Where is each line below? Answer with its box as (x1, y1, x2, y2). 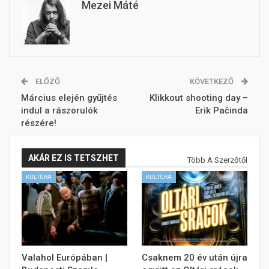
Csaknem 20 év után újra (142, 252, 247, 263)
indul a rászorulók (21, 104, 98, 116)
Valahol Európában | (22, 252, 107, 263)
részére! (21, 117, 56, 128)
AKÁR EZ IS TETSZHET (28, 153, 119, 163)
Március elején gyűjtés (21, 92, 117, 103)
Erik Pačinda (195, 104, 248, 116)
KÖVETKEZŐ (190, 76, 235, 86)
